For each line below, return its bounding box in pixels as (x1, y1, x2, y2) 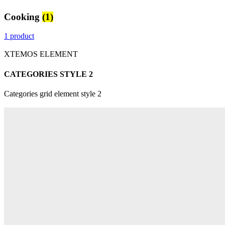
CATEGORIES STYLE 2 (4, 69, 93, 78)
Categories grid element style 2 (4, 89, 101, 98)
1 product (4, 32, 34, 41)
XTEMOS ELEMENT (4, 50, 78, 59)
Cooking (4, 11, 42, 22)
